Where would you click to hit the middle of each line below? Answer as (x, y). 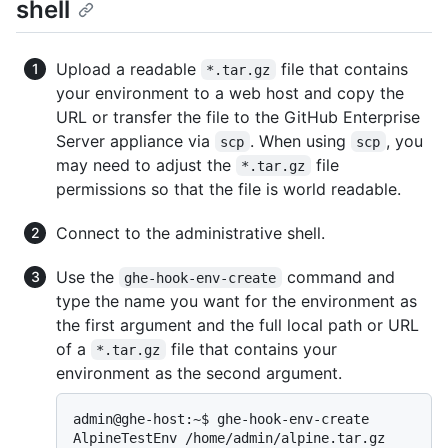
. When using (300, 140)
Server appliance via (135, 140)
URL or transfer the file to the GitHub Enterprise (238, 116)
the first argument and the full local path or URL (237, 324)
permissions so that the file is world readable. (228, 188)
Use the (87, 276)
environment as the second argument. (199, 372)
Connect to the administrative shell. (190, 232)
